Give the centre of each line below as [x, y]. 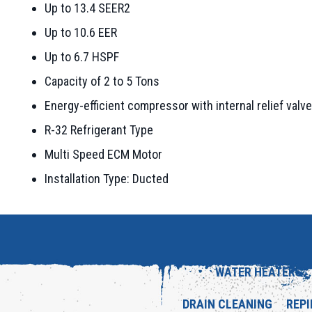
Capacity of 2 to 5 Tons [102, 81]
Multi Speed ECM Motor [103, 154]
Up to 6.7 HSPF [81, 57]
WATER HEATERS [259, 272]
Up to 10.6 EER [80, 32]
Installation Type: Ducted [106, 179]
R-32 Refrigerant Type [99, 130]
